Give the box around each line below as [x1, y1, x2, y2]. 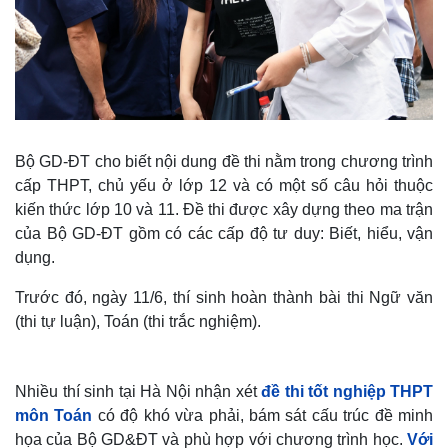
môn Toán [15, 406, 93, 424]
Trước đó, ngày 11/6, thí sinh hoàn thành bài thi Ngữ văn [15, 288, 433, 306]
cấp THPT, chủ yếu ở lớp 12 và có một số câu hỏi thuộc [15, 176, 433, 194]
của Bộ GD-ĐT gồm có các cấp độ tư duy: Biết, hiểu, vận [15, 224, 433, 242]
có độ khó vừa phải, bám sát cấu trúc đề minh [97, 406, 434, 424]
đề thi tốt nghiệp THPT [261, 382, 433, 400]
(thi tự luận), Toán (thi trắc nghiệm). [15, 312, 261, 330]
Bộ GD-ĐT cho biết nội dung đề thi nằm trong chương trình [15, 152, 433, 170]
